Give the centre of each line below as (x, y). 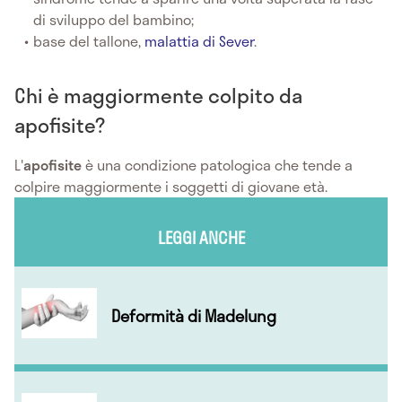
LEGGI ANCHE (201, 237)
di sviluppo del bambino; (114, 19)
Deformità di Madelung (194, 315)
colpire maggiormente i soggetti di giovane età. (171, 186)
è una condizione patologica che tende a (217, 164)
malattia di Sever (200, 40)
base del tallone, (89, 40)
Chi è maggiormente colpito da (158, 95)
